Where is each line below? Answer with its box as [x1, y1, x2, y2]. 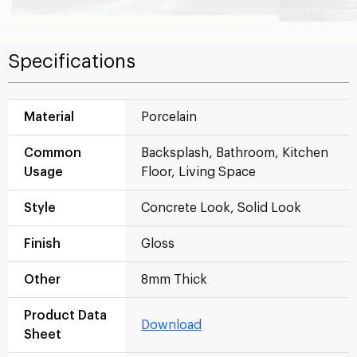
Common [24, 147, 81, 159]
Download [141, 319, 202, 331]
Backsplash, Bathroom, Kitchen [141, 147, 328, 159]
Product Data [24, 309, 107, 322]
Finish [24, 237, 61, 250]
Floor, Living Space [141, 166, 256, 178]
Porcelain [141, 111, 197, 124]
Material [24, 111, 74, 124]
